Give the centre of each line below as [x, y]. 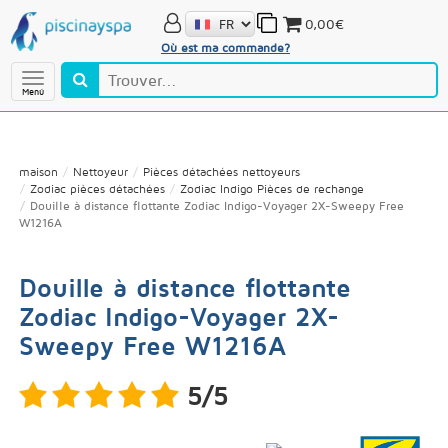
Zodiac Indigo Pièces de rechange [271, 188]
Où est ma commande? [225, 47]
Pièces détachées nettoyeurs [221, 171]
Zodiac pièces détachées [97, 188]
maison [38, 171]
